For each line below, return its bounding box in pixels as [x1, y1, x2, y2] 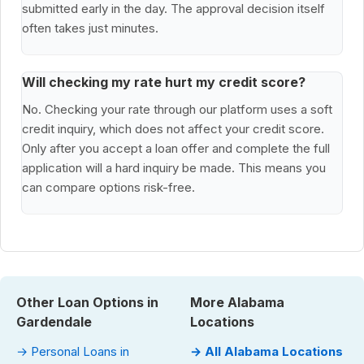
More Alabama [190, 294, 284, 311]
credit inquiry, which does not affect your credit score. [22, 121, 324, 137]
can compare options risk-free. [22, 180, 195, 196]
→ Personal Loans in [16, 344, 129, 360]
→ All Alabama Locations [190, 344, 343, 360]
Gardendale [16, 314, 92, 331]
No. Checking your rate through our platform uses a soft [22, 102, 332, 118]
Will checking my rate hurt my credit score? [22, 74, 305, 91]
